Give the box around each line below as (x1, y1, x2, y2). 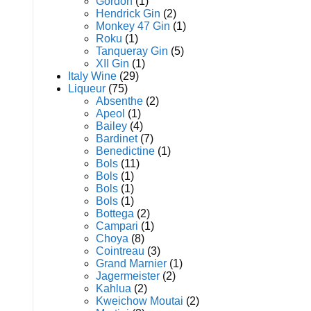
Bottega (96, 208, 134, 219)
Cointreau (96, 245, 144, 257)
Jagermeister (96, 270, 160, 282)
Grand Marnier (96, 258, 167, 269)
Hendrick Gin (96, 8, 160, 19)
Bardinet (96, 133, 137, 144)
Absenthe (96, 95, 143, 107)
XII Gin (96, 58, 129, 69)
